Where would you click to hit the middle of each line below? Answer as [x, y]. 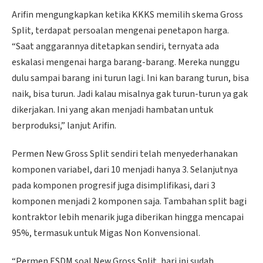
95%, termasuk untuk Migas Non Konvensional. [106, 233]
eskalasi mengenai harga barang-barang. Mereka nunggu [126, 63]
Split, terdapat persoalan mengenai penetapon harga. [120, 31]
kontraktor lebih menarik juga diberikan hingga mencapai [128, 217]
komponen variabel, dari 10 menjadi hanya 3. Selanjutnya [125, 169]
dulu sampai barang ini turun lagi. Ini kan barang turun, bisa [130, 78]
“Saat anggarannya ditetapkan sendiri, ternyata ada [115, 47]
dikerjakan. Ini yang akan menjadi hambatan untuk [112, 110]
